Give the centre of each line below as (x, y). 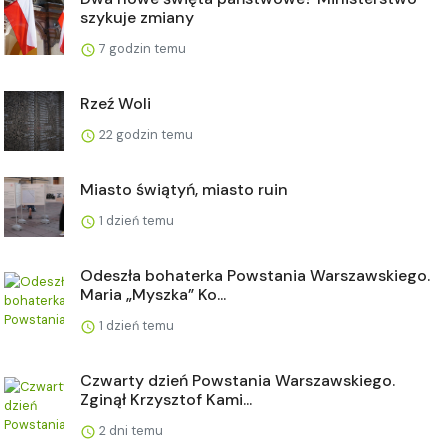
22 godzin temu (144, 134)
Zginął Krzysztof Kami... (166, 399)
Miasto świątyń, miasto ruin (184, 189)
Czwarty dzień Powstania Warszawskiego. (237, 380)
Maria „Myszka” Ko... (153, 294)
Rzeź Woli (115, 103)
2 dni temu (129, 430)
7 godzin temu (141, 48)
